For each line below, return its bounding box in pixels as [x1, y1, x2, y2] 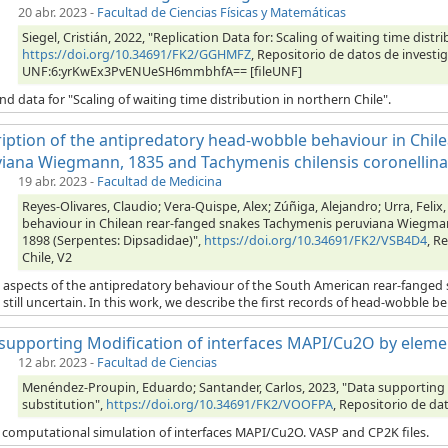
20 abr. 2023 [18, 4, 87, 22]
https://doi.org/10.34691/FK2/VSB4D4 [204, 232, 427, 250]
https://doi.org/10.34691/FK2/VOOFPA [106, 396, 333, 414]
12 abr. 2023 [18, 354, 87, 372]
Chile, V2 [22, 249, 72, 267]
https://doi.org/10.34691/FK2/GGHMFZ [22, 46, 251, 64]
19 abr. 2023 [18, 173, 87, 191]
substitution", [22, 396, 106, 414]
